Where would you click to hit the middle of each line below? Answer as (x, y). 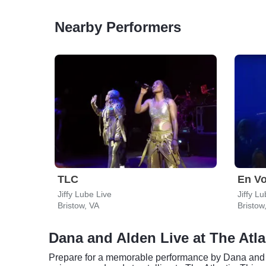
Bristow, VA (78, 205)
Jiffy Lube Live (85, 194)
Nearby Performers (118, 27)
